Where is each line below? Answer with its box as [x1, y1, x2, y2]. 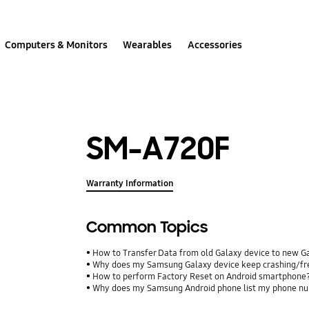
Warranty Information [86, 178, 174, 190]
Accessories [187, 38, 242, 51]
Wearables [123, 38, 172, 51]
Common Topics [86, 217, 208, 238]
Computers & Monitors [5, 38, 108, 51]
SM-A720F [86, 128, 230, 169]
